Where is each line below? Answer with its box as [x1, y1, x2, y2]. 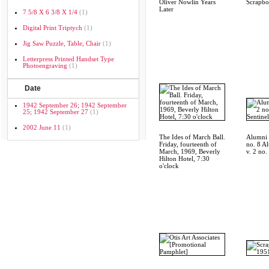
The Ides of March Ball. [159, 133, 225, 141]
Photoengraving [23, 62, 67, 69]
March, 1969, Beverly [159, 148, 220, 155]
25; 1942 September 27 [23, 108, 88, 115]
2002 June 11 [23, 124, 61, 131]
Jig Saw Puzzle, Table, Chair [23, 40, 101, 47]
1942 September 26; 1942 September [23, 101, 127, 109]
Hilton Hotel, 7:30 [159, 155, 210, 162]
